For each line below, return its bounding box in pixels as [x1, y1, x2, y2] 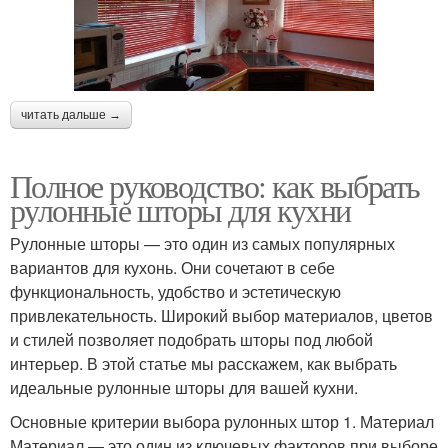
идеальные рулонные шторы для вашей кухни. [10, 375, 358, 399]
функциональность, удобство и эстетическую [10, 279, 341, 303]
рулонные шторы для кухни [10, 187, 351, 231]
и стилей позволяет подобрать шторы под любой [10, 327, 373, 351]
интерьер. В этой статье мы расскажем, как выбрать [10, 351, 397, 375]
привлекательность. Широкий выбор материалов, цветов [10, 303, 433, 327]
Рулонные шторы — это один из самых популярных [10, 231, 395, 255]
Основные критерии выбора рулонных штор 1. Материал [10, 409, 434, 433]
